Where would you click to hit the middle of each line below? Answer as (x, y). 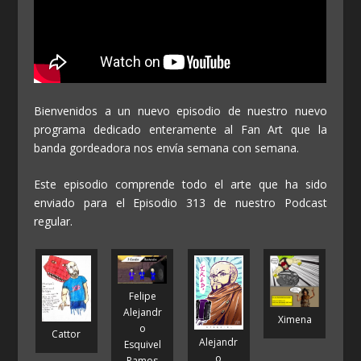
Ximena (295, 319)
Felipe (142, 296)
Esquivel (142, 344)
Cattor (66, 334)
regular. (54, 222)
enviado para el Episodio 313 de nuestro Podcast (180, 203)
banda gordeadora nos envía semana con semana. (167, 147)
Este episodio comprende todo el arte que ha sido (180, 185)
